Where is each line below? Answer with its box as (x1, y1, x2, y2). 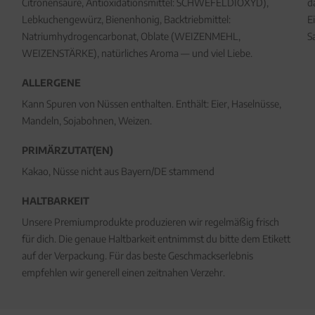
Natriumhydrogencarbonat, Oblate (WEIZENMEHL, (21, 30, 240, 42)
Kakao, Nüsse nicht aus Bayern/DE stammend (21, 165, 214, 177)
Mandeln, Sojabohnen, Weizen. (21, 115, 152, 127)
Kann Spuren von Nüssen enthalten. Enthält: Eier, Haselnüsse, (21, 98, 281, 110)
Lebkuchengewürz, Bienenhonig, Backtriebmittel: (21, 13, 231, 25)
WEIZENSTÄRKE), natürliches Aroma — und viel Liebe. (21, 47, 252, 59)
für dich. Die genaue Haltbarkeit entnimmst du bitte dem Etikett (21, 233, 290, 245)
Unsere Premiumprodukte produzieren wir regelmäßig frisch (21, 216, 279, 228)
